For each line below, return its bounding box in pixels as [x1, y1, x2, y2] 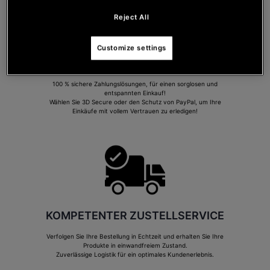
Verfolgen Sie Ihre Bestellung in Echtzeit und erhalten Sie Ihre [46, 232, 224, 240]
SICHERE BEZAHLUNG [77, 56, 193, 69]
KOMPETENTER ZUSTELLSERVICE [46, 209, 224, 222]
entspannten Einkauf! [104, 89, 166, 96]
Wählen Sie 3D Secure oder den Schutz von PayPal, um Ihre [49, 98, 221, 105]
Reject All [114, 13, 149, 22]
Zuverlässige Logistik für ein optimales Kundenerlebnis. [56, 250, 214, 258]
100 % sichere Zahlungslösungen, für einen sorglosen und [52, 80, 218, 87]
